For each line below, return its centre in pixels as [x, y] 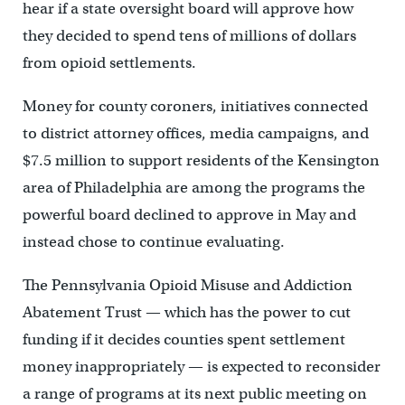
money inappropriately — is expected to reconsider [201, 367]
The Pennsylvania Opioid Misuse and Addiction [187, 286]
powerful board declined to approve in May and [189, 215]
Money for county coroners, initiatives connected [195, 107]
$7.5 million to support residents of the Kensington [201, 161]
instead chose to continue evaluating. [153, 242]
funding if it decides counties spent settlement [184, 340]
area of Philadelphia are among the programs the [193, 188]
